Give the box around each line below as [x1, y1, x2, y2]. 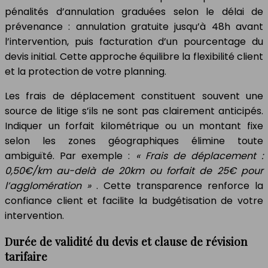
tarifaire [5, 249, 47, 264]
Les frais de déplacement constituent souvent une [5, 89, 263, 103]
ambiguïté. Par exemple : [5, 148, 136, 163]
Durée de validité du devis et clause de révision [5, 234, 248, 249]
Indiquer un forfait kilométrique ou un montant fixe [5, 118, 263, 133]
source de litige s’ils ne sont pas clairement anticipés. [5, 103, 263, 118]
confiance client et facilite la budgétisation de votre [5, 193, 263, 208]
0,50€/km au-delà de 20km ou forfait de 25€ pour [5, 163, 263, 178]
